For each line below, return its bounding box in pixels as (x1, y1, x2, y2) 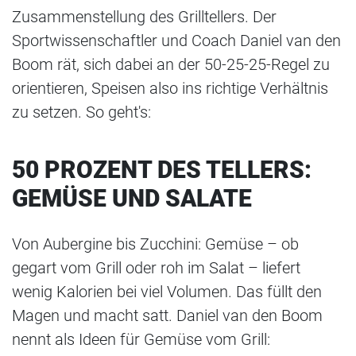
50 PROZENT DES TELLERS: (12, 155, 311, 184)
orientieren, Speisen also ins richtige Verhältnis (12, 78, 328, 98)
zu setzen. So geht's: (12, 102, 151, 122)
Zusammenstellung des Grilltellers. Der (12, 6, 277, 26)
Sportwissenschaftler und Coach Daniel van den (12, 30, 341, 50)
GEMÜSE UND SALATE (12, 184, 257, 212)
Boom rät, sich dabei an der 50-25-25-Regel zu (12, 54, 330, 74)
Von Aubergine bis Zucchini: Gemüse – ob (12, 234, 299, 253)
